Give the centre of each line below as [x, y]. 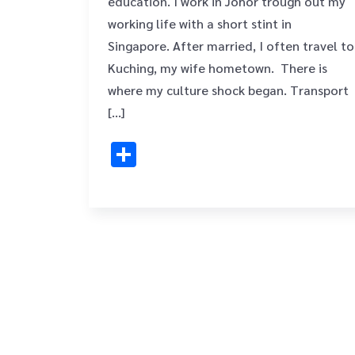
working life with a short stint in [200, 23]
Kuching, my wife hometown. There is [218, 68]
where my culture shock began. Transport [228, 90]
